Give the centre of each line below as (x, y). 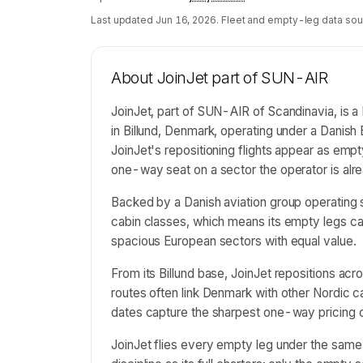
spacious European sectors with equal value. (234, 241)
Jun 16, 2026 (186, 20)
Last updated (123, 20)
